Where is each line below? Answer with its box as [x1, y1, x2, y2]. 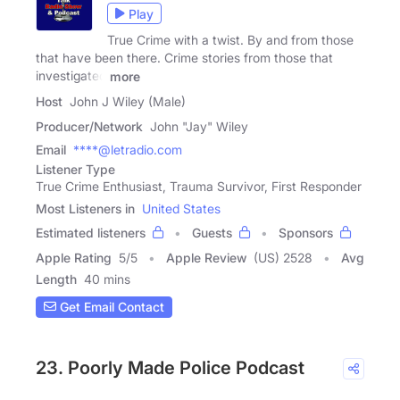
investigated [36, 68, 106, 84]
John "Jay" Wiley [150, 118, 248, 134]
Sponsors [279, 224, 333, 240]
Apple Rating [36, 249, 112, 265]
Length [36, 271, 77, 287]
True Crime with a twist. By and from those [107, 32, 354, 48]
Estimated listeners [36, 224, 146, 240]
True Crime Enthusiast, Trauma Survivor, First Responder [36, 178, 362, 194]
